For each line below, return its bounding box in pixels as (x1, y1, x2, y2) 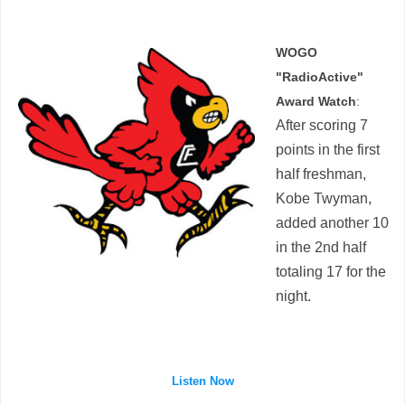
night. (276, 288, 315, 305)
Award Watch (276, 94, 356, 109)
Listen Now (171, 374, 234, 389)
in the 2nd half (276, 240, 366, 256)
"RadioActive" (276, 70, 363, 85)
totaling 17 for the (276, 264, 386, 280)
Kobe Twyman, (276, 191, 372, 207)
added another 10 (276, 215, 389, 231)
